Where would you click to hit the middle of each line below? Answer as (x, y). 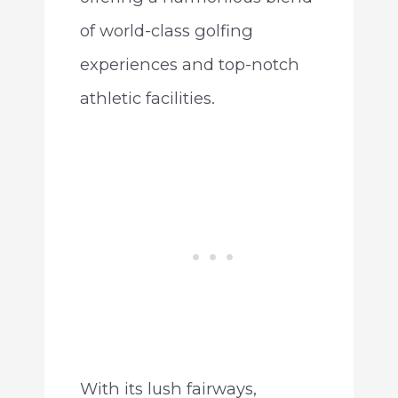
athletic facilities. (147, 99)
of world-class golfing (166, 31)
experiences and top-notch (189, 65)
